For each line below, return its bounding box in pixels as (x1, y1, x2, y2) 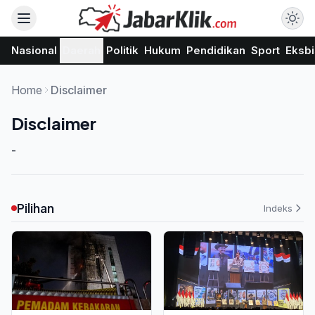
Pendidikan (186, 44, 245, 57)
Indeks (264, 202, 292, 214)
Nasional (11, 44, 57, 57)
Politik (106, 44, 139, 57)
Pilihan (17, 200, 54, 217)
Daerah (63, 44, 101, 57)
